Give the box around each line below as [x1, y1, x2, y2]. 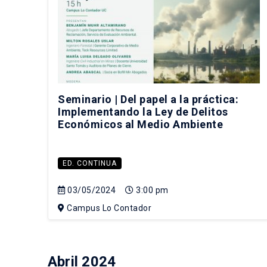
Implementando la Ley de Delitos [58, 105, 228, 118]
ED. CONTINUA [63, 159, 117, 167]
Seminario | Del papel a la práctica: [58, 92, 238, 105]
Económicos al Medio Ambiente [58, 117, 223, 131]
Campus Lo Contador [64, 203, 151, 213]
